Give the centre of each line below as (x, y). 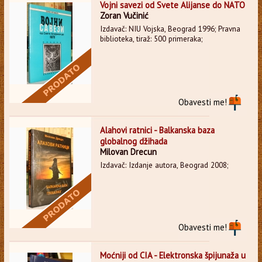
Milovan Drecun (128, 151)
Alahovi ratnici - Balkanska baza (157, 130)
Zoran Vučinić (124, 15)
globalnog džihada (133, 141)
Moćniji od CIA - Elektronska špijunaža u (173, 255)
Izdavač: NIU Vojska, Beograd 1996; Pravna (170, 29)
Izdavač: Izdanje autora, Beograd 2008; (164, 165)
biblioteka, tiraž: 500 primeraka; (151, 39)
